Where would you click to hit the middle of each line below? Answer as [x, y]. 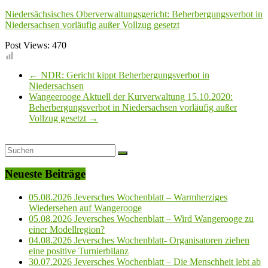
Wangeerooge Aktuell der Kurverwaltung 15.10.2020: [131, 96]
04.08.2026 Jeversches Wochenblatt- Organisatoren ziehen [139, 240]
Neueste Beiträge [45, 174]
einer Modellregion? [67, 230]
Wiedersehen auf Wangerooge [85, 208]
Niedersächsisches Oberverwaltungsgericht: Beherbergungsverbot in [134, 14]
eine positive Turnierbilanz [79, 251]
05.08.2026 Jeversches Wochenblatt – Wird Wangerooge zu [141, 219]
